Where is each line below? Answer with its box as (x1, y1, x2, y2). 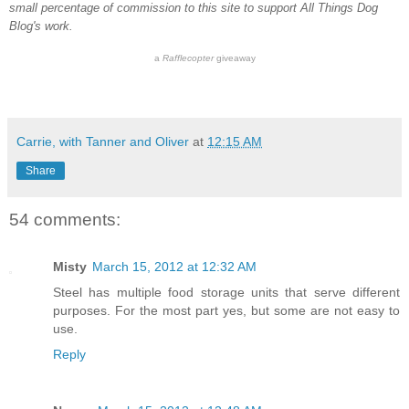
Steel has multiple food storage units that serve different (53, 285, 400, 300)
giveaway (213, 52, 256, 63)
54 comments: (9, 209, 121, 229)
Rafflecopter (162, 52, 214, 63)
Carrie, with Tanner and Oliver (16, 133, 189, 149)
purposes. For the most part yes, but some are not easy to (53, 303, 400, 319)
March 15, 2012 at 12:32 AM (92, 259, 257, 275)
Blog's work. (9, 18, 73, 33)
